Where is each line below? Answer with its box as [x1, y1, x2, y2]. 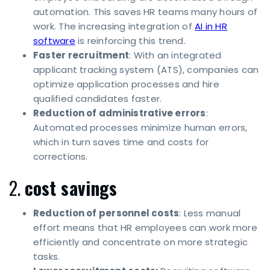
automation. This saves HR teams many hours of [33, 5, 258, 19]
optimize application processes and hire [33, 78, 219, 91]
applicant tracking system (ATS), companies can [33, 63, 259, 77]
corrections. [33, 150, 88, 163]
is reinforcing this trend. [75, 34, 186, 48]
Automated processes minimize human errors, [33, 121, 248, 134]
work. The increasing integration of [33, 20, 195, 33]
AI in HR [195, 20, 227, 33]
